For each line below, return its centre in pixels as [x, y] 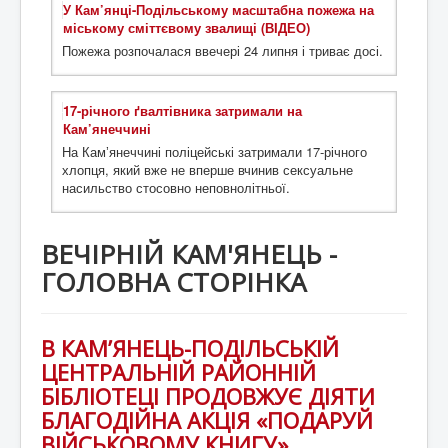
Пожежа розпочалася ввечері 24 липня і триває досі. [222, 51]
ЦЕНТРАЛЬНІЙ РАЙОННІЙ [178, 372]
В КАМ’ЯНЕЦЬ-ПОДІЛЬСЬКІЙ [190, 348]
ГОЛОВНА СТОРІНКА [173, 282]
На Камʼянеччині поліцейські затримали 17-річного [214, 152]
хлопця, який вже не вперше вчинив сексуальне [207, 170]
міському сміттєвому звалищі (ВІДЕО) [186, 28]
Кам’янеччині [107, 129]
